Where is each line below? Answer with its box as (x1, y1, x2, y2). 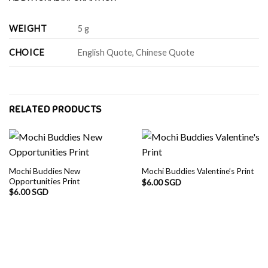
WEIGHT (9, 23, 47, 33)
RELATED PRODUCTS (9, 103, 102, 115)
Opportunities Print (8, 176, 80, 186)
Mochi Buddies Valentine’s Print (141, 166, 254, 176)
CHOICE (9, 47, 45, 57)
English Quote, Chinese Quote (78, 47, 195, 57)
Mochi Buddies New (8, 166, 80, 176)
